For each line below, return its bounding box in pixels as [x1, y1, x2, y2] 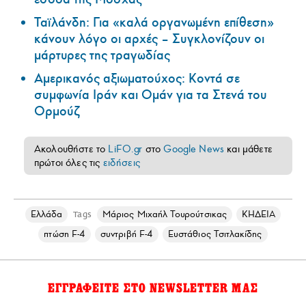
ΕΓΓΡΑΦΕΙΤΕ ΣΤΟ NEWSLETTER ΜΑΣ [47, 281, 259, 296]
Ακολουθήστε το [34, 143, 109, 155]
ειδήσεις [102, 156, 140, 169]
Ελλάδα [30, 208, 63, 220]
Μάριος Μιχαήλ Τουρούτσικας [102, 208, 227, 220]
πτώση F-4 [44, 228, 86, 240]
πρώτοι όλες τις [34, 156, 103, 169]
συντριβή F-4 [100, 228, 153, 240]
